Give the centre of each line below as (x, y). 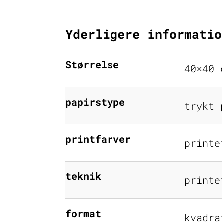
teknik (83, 176)
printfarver (98, 139)
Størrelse (92, 64)
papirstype (95, 101)
